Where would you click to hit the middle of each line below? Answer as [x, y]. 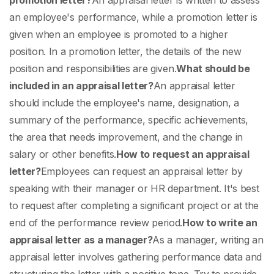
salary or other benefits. [63, 154]
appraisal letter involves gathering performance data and [136, 257]
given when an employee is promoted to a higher [119, 35]
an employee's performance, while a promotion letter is [133, 17]
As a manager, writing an [208, 240]
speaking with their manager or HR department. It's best [134, 189]
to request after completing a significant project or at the [134, 206]
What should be [213, 69]
